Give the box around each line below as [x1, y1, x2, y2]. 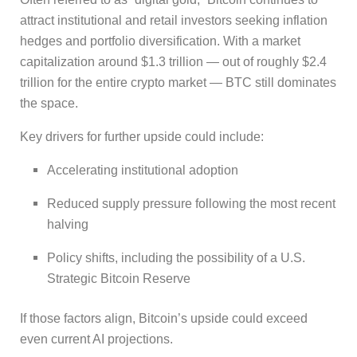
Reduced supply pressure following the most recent [47, 197, 336, 211]
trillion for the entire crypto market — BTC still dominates [20, 76, 336, 90]
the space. [20, 96, 78, 111]
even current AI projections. [20, 332, 173, 347]
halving [47, 218, 89, 232]
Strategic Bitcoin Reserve [47, 272, 191, 286]
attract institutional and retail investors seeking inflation [20, 14, 328, 28]
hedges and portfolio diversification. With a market [20, 34, 300, 49]
